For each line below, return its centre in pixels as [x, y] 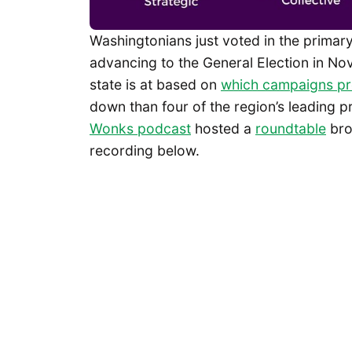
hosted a [223, 128]
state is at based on [155, 84]
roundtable [291, 128]
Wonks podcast [140, 128]
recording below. [145, 150]
